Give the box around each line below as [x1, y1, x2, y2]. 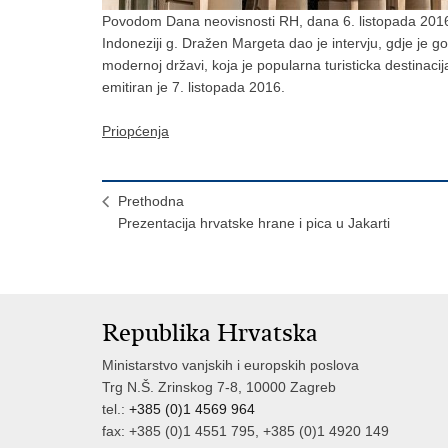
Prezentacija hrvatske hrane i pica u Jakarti [118, 215, 390, 232]
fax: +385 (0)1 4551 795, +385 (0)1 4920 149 [102, 423, 389, 440]
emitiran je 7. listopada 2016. [102, 79, 285, 96]
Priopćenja [102, 123, 169, 140]
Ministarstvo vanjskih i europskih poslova [102, 357, 359, 374]
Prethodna [118, 193, 184, 210]
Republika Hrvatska [102, 318, 318, 349]
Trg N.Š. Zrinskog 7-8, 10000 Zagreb [102, 379, 336, 396]
